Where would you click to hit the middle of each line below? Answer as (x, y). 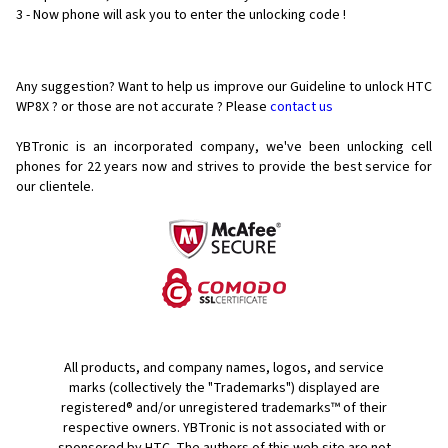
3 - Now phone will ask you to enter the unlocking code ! (181, 15)
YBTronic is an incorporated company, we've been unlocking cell (224, 147)
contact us (301, 107)
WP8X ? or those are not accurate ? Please (143, 107)
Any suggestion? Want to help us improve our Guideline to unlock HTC (224, 87)
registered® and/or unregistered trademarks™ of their (224, 408)
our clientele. (55, 187)
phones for (49, 167)
